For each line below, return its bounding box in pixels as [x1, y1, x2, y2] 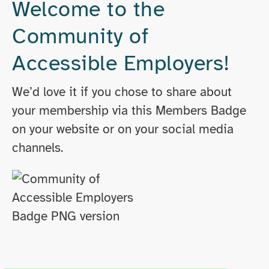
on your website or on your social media [12, 121, 234, 137]
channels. [12, 139, 63, 156]
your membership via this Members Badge [12, 102, 246, 118]
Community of [12, 22, 148, 49]
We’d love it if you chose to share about [12, 83, 232, 100]
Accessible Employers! [12, 49, 230, 76]
